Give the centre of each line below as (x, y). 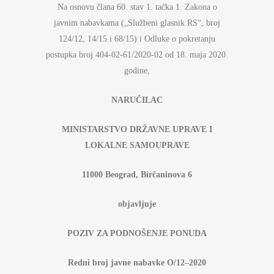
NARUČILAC (137, 100)
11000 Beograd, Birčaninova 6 (137, 175)
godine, (137, 71)
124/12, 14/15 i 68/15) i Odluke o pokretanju (137, 39)
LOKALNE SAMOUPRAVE (137, 145)
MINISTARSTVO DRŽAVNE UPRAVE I (137, 129)
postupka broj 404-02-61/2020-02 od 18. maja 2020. (137, 55)
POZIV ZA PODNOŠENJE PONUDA (137, 233)
